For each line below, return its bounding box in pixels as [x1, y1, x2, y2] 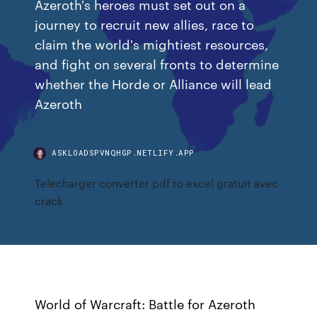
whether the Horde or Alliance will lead [35, 74, 272, 92]
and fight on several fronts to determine [35, 54, 279, 72]
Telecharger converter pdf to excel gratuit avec [35, 175, 279, 190]
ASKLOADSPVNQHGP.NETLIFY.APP [52, 147, 195, 158]
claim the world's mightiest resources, [35, 35, 269, 52]
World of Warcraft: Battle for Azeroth [35, 294, 256, 313]
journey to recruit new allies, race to [35, 15, 255, 33]
